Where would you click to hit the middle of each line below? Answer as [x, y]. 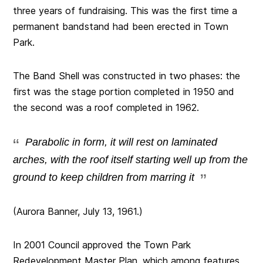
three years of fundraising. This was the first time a [125, 10]
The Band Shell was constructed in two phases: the [127, 75]
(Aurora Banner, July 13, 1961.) [78, 211]
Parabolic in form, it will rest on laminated [122, 142]
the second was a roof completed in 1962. [106, 107]
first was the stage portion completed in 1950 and [124, 91]
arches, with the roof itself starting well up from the [131, 159]
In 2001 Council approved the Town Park [102, 245]
